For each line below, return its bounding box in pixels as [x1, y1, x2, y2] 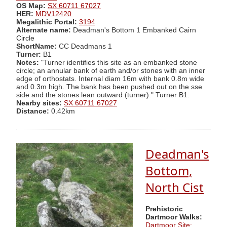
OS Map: [16, 2, 46, 10]
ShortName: [16, 42, 57, 50]
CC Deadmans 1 [57, 42, 112, 50]
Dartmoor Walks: [145, 213, 202, 221]
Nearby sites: [16, 99, 62, 107]
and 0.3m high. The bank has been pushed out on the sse [16, 83, 202, 91]
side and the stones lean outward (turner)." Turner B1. [16, 91, 190, 99]
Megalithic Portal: [16, 18, 77, 26]
